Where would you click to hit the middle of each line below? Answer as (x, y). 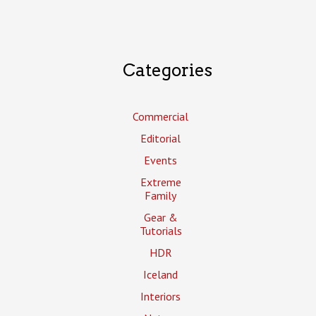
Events (161, 160)
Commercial (161, 117)
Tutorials (160, 231)
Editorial (161, 139)
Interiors (161, 297)
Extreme (160, 182)
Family (161, 196)
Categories (167, 71)
